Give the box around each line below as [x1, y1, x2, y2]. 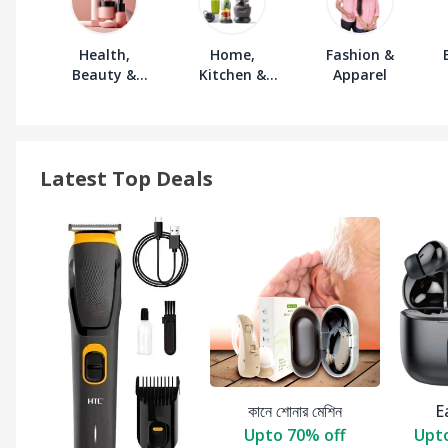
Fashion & [326, 45, 394, 65]
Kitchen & [198, 65, 266, 85]
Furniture [199, 85, 265, 105]
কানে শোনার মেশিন [248, 400, 342, 423]
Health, [78, 45, 130, 65]
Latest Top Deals [40, 165, 213, 193]
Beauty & [72, 65, 136, 85]
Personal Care [56, 85, 152, 105]
